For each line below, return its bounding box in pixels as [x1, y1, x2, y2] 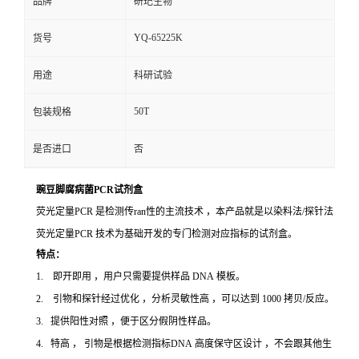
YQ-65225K [134, 32, 183, 43]
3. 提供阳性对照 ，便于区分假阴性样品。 [36, 316, 216, 327]
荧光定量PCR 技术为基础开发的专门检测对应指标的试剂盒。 [36, 228, 297, 240]
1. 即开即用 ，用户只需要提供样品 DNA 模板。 [36, 271, 245, 282]
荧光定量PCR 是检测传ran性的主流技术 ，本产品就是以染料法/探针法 [36, 206, 333, 217]
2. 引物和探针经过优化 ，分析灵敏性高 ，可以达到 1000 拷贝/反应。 [36, 293, 334, 305]
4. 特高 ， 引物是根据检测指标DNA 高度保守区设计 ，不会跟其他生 [36, 338, 332, 349]
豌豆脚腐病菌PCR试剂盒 [36, 184, 143, 196]
